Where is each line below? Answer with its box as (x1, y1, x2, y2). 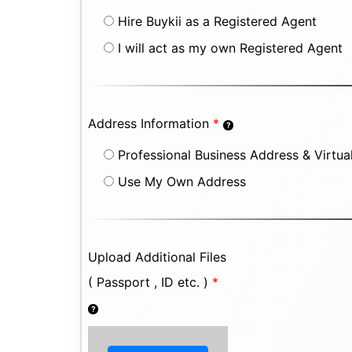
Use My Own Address (118, 174, 246, 189)
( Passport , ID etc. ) (88, 274, 208, 290)
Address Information (88, 115, 209, 131)
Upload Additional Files (88, 249, 226, 265)
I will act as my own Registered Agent (118, 40, 343, 56)
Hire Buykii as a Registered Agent (118, 13, 317, 29)
